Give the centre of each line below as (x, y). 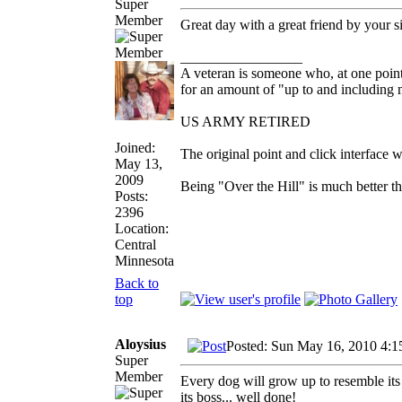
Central (135, 244)
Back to (137, 283)
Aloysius (140, 344)
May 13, (139, 163)
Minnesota (144, 260)
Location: (142, 228)
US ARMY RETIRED (245, 121)
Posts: (131, 196)
